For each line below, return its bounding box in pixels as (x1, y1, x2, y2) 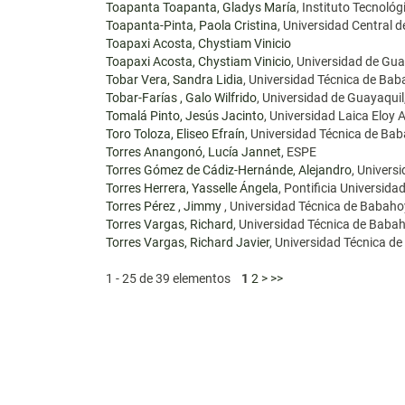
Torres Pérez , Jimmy (106, 199, 224, 213)
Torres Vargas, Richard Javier (106, 235, 269, 250)
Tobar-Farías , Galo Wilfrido (106, 90, 257, 105)
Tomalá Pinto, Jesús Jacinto (106, 108, 264, 123)
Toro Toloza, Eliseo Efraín (106, 127, 245, 141)
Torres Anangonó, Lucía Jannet (106, 145, 281, 159)
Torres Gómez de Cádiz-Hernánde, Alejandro (106, 163, 352, 177)
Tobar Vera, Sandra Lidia (106, 72, 243, 87)
